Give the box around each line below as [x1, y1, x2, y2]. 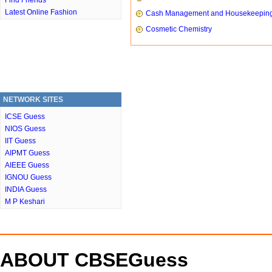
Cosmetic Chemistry [146, 25, 212, 34]
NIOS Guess [5, 124, 46, 133]
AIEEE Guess [5, 161, 49, 169]
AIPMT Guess [5, 149, 50, 157]
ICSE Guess [5, 112, 45, 121]
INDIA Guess [5, 185, 47, 194]
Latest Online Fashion [5, 8, 77, 16]
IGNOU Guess [5, 173, 52, 182]
